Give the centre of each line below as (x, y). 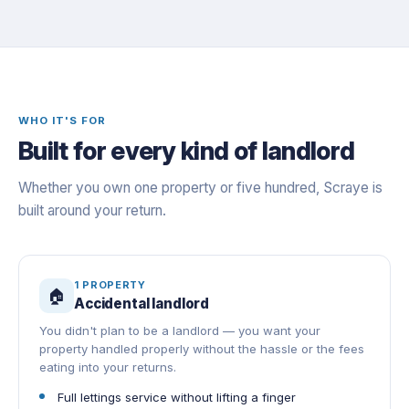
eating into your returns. (108, 367)
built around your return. (92, 211)
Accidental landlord (142, 304)
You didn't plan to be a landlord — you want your (180, 331)
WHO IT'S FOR (63, 121)
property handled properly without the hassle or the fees (202, 349)
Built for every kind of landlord (187, 152)
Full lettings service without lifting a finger (177, 398)
